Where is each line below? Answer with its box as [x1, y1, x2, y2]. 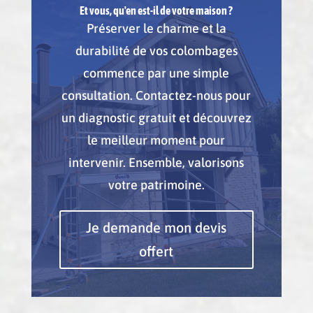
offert [139, 242, 174, 259]
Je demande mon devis [86, 219, 227, 235]
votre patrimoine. [108, 177, 205, 192]
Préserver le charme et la [86, 20, 226, 36]
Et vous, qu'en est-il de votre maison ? [80, 3, 233, 17]
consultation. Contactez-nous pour [61, 87, 252, 103]
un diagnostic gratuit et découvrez [61, 110, 252, 125]
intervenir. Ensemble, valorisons [68, 154, 245, 170]
